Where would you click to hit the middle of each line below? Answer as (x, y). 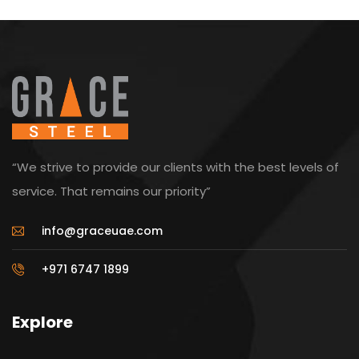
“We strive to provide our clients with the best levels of (175, 167)
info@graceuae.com (102, 231)
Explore (42, 323)
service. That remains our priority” (111, 192)
